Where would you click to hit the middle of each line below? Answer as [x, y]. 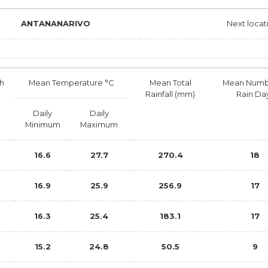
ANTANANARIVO [55, 23]
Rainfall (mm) [170, 94]
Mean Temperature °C [71, 82]
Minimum [42, 124]
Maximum [99, 124]
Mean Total [170, 82]
